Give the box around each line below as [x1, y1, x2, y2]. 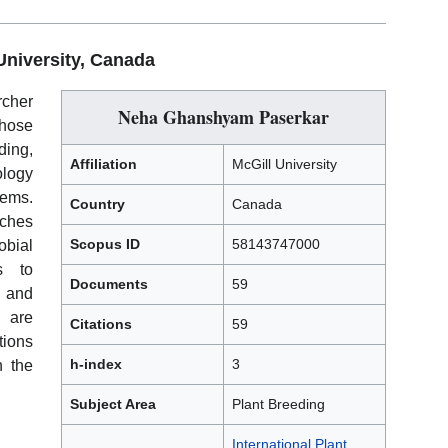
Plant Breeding [232, 396, 325, 413]
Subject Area [70, 396, 156, 413]
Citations [70, 316, 132, 333]
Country [70, 196, 125, 213]
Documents [70, 276, 148, 293]
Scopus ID [70, 236, 140, 253]
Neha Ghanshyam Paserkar [118, 104, 329, 131]
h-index [70, 356, 122, 373]
